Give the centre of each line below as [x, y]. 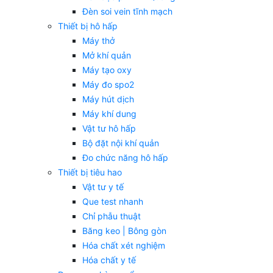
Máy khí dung [109, 114]
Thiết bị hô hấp [88, 26]
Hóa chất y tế [109, 260]
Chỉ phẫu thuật [112, 216]
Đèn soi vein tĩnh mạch [127, 12]
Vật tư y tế [103, 187]
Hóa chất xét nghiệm [124, 246]
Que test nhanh [113, 202]
